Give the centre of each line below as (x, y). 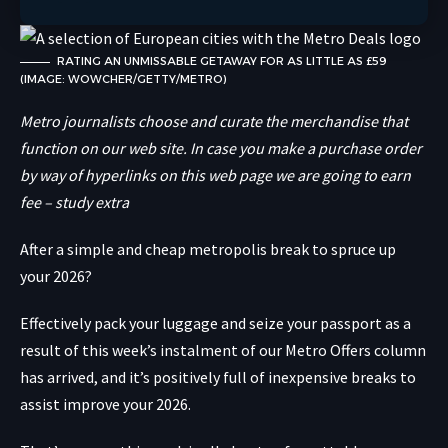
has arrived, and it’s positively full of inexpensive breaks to (218, 377)
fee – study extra (74, 202)
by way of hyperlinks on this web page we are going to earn (215, 175)
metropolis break (249, 249)
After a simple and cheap (104, 249)
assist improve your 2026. (105, 404)
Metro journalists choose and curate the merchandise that (214, 121)
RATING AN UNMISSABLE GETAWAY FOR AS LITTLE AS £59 (222, 61)
